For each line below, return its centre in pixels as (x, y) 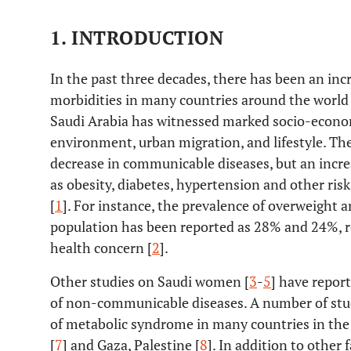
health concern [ (101, 248)
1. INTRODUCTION (137, 38)
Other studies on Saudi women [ (150, 281)
